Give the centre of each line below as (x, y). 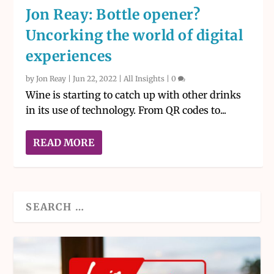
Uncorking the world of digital (135, 35)
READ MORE (64, 143)
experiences (69, 56)
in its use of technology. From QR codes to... (126, 110)
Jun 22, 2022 (95, 79)
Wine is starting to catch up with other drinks (134, 95)
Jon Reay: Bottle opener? (113, 15)
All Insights (144, 79)
